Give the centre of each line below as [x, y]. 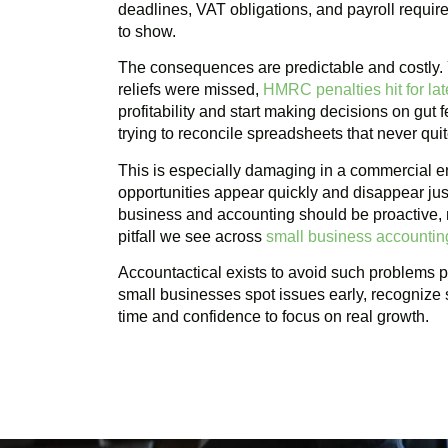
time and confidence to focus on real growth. [273, 317]
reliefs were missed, [190, 90]
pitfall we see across [192, 236]
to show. [147, 31]
